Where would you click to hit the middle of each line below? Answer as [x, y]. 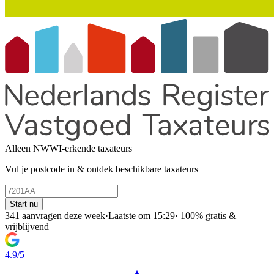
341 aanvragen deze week [55, 216]
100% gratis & [207, 216]
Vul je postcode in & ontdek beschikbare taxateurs [102, 169]
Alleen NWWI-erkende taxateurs [68, 148]
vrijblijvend [27, 227]
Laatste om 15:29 [142, 216]
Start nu [24, 204]
